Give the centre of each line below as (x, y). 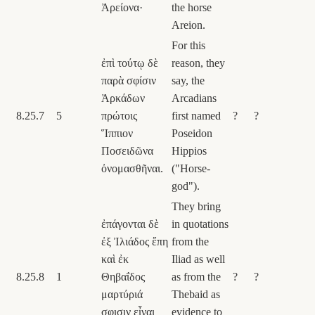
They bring (196, 206)
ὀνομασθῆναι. (132, 168)
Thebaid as (196, 294)
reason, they (198, 63)
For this (188, 45)
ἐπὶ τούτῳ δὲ (130, 63)
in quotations (200, 224)
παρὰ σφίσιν (129, 80)
